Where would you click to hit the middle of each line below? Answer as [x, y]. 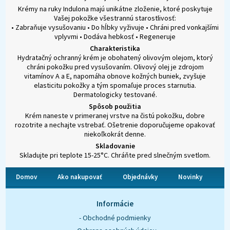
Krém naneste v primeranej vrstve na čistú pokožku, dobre [115, 116]
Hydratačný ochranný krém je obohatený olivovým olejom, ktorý [115, 58]
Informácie [115, 204]
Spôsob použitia [115, 107]
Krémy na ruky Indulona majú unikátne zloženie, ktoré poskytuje [115, 9]
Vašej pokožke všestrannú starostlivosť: [115, 18]
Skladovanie [115, 146]
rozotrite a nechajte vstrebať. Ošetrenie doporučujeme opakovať [115, 125]
